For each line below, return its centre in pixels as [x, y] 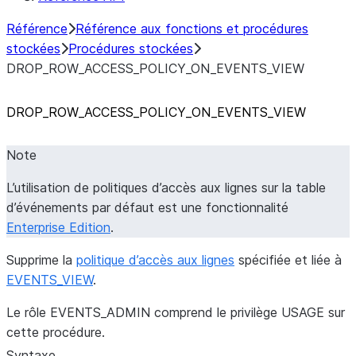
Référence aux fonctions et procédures [192, 29]
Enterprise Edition [58, 227]
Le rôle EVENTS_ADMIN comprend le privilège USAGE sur [176, 312]
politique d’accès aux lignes [155, 260]
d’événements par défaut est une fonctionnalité [147, 207]
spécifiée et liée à [288, 260]
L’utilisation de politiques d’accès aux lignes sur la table [166, 188]
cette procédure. [56, 332]
